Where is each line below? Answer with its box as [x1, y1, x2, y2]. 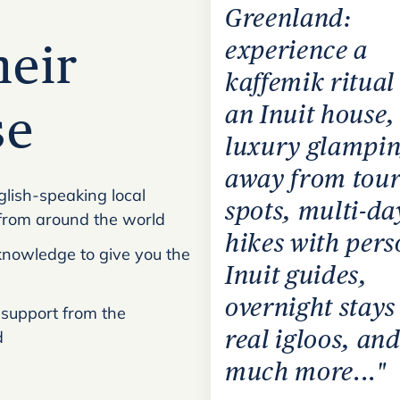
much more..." [225, 356, 387, 386]
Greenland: [225, 3, 352, 32]
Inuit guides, [225, 260, 368, 289]
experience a [225, 35, 369, 64]
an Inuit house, [225, 99, 396, 129]
